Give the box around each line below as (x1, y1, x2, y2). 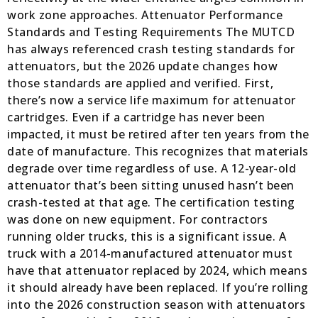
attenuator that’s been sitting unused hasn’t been (7, 177, 295, 193)
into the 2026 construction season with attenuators (7, 296, 305, 312)
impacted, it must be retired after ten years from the (7, 126, 309, 142)
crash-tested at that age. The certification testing (7, 194, 295, 210)
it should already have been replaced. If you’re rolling (7, 279, 309, 295)
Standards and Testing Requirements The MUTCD (7, 23, 295, 40)
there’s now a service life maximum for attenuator (7, 92, 296, 108)
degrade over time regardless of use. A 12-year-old (7, 160, 296, 176)
